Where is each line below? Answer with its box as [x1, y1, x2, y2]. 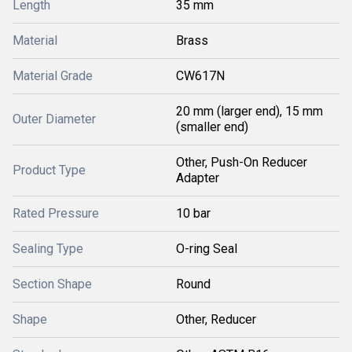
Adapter [176, 170, 219, 185]
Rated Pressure [13, 206, 99, 221]
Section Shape [13, 277, 92, 291]
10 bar [176, 206, 211, 221]
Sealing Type [13, 241, 83, 256]
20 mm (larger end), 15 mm [176, 104, 323, 119]
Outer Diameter [13, 112, 96, 126]
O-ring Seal [176, 241, 237, 256]
